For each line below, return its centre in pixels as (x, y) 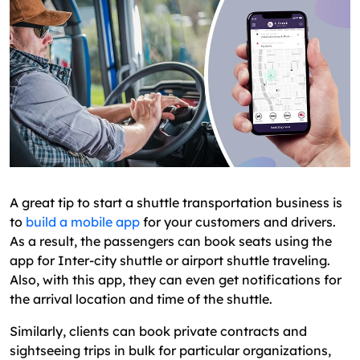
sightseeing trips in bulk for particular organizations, (170, 350)
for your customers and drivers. (238, 221)
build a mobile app (83, 221)
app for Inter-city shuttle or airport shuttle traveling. (170, 260)
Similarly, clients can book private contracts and (158, 331)
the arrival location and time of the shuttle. (141, 299)
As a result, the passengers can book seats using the (171, 241)
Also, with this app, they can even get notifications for (176, 279)
